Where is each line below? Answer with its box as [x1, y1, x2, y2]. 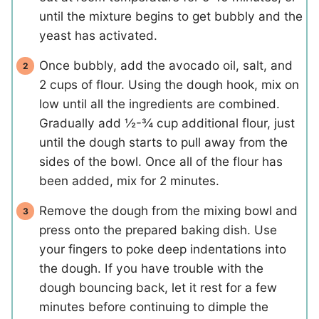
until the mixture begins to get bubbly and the [39, 9, 303, 24]
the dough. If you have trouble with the [39, 261, 263, 276]
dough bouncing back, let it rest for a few [39, 280, 277, 296]
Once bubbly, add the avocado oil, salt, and [39, 58, 293, 73]
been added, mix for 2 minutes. [39, 173, 219, 189]
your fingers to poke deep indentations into [39, 241, 286, 257]
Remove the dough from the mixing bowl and [39, 203, 298, 219]
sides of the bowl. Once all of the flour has [39, 154, 283, 169]
